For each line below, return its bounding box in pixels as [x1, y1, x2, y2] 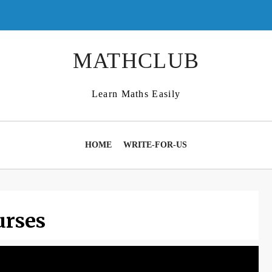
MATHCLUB [72, 49, 200, 73]
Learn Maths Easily [91, 89, 181, 99]
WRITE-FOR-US [123, 140, 187, 149]
